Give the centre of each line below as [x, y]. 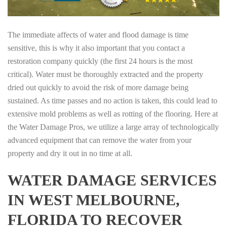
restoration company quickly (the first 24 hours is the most [100, 61]
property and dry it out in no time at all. [70, 153]
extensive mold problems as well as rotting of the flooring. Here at [113, 113]
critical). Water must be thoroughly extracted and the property [105, 74]
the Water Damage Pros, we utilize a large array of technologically [113, 127]
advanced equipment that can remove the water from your [100, 140]
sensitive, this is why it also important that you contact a [96, 48]
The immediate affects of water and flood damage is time [98, 34]
